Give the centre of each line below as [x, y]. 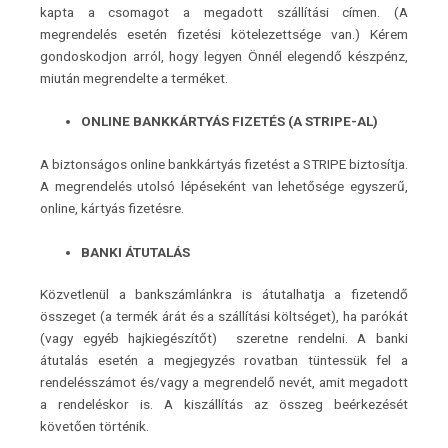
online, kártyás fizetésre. [112, 207]
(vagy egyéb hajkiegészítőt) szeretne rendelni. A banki [224, 338]
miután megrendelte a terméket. [135, 77]
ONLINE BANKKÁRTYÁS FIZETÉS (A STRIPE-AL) [230, 121]
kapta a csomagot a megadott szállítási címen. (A [224, 11]
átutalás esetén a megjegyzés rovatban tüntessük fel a [224, 360]
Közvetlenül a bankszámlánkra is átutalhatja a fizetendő [224, 294]
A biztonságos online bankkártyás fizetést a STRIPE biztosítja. [224, 163]
